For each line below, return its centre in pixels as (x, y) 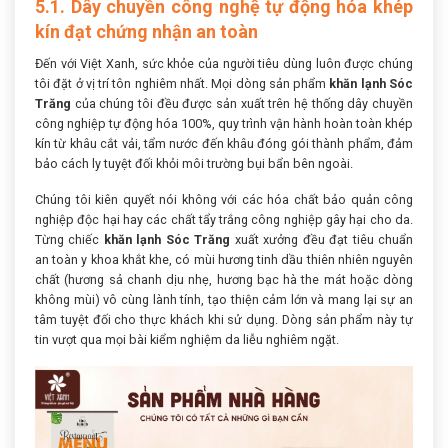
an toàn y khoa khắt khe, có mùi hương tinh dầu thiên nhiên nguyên (224, 259)
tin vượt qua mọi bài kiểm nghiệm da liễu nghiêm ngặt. (187, 339)
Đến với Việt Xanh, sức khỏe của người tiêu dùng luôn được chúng (224, 63)
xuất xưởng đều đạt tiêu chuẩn (322, 239)
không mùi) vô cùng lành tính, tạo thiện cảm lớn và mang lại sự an (224, 299)
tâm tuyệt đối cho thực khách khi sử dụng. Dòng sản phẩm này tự (224, 319)
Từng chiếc (69, 239)
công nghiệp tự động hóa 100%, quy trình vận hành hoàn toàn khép (224, 123)
